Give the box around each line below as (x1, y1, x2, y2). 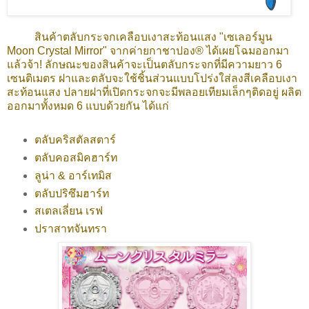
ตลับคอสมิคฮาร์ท (34, 151, 117, 163)
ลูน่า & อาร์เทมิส (34, 169, 112, 181)
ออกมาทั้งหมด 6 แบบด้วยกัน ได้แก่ (7, 99, 169, 112)
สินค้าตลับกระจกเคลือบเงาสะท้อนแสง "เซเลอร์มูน (7, 30, 272, 43)
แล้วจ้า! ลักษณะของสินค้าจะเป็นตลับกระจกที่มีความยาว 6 (7, 58, 282, 70)
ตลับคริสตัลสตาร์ (34, 133, 116, 146)
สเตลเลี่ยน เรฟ (34, 205, 103, 217)
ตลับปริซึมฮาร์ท (34, 187, 109, 199)
